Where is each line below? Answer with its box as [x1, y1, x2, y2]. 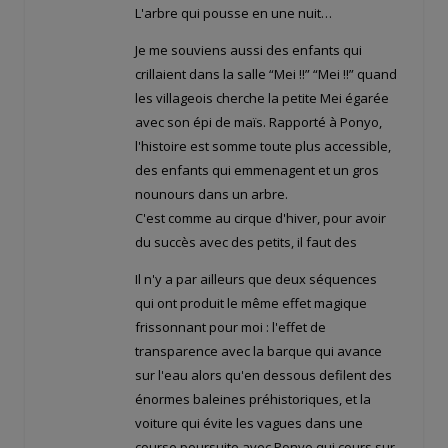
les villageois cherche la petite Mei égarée [135, 89, 389, 108]
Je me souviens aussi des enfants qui [135, 41, 362, 60]
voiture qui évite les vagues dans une [135, 414, 363, 433]
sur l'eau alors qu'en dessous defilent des [135, 366, 392, 385]
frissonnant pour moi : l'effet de [135, 318, 326, 337]
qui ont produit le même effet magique [135, 294, 367, 313]
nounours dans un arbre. [135, 185, 288, 204]
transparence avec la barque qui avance [135, 342, 382, 361]
